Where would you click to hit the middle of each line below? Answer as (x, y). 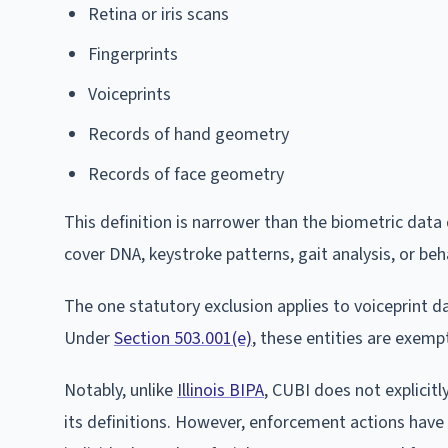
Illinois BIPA (220, 391)
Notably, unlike (120, 391)
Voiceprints (129, 95)
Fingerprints (133, 55)
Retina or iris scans (158, 15)
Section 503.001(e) (183, 339)
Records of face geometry (186, 175)
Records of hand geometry (188, 135)
